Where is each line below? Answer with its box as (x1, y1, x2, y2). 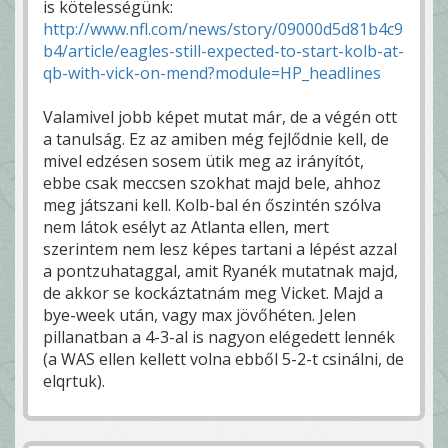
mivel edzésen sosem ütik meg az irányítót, (43, 149, 364, 172)
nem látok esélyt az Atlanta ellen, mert (43, 215, 329, 238)
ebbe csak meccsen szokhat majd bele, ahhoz (43, 171, 381, 194)
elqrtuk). (43, 369, 105, 392)
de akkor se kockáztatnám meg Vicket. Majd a (43, 281, 383, 304)
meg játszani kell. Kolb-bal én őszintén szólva (43, 193, 381, 216)
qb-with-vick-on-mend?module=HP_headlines (43, 61, 381, 84)
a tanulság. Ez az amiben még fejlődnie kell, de (43, 127, 389, 150)
